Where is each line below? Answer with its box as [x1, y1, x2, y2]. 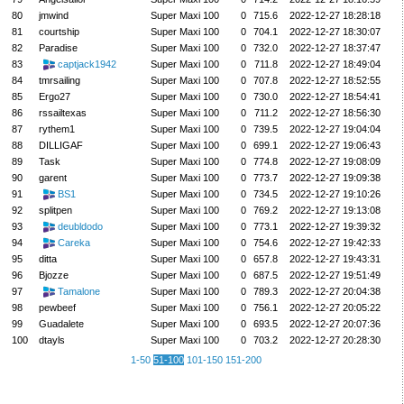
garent [38, 171, 67, 183]
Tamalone [57, 285, 100, 297]
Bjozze [38, 269, 69, 280]
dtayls [38, 334, 65, 345]
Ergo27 [38, 90, 70, 102]
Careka [57, 236, 90, 248]
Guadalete [38, 317, 84, 329]
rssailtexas [38, 106, 87, 118]
